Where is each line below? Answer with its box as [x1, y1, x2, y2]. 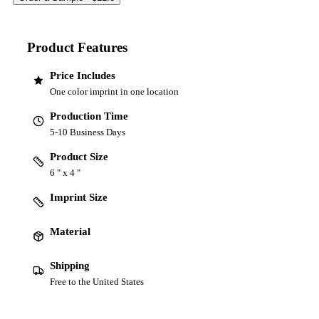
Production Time [50, 110, 128, 122]
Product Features [27, 39, 127, 55]
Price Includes [50, 69, 115, 81]
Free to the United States [50, 276, 144, 287]
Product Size [50, 150, 108, 162]
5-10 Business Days [50, 126, 125, 137]
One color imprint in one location [50, 85, 179, 97]
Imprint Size [50, 191, 108, 203]
